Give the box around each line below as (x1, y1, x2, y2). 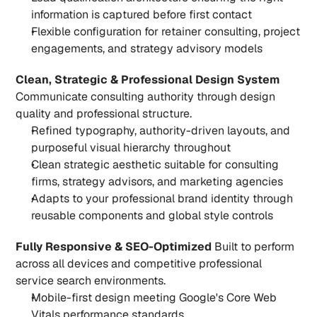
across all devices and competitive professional (16, 256, 263, 271)
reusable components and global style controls (31, 208, 274, 223)
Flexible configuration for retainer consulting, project (31, 24, 301, 39)
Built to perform (212, 239, 295, 254)
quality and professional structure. (16, 106, 192, 121)
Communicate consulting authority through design (16, 89, 276, 104)
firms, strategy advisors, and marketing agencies (31, 174, 284, 189)
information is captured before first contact (31, 7, 253, 22)
